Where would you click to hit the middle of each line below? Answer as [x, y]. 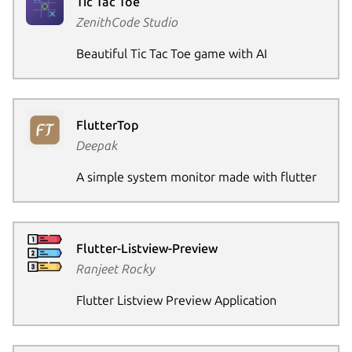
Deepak [97, 146]
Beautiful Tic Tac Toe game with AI [171, 54]
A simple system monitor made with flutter [196, 177]
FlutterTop [107, 125]
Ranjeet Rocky [115, 269]
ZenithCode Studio [127, 22]
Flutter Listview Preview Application [176, 301]
